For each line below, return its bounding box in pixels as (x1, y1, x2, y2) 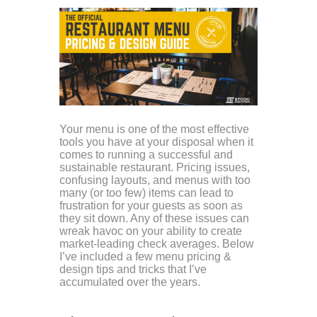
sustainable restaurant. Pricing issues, (59, 161, 250, 173)
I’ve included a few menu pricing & (59, 250, 231, 263)
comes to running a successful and (59, 148, 233, 161)
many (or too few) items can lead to (59, 186, 234, 199)
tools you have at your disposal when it (59, 135, 253, 148)
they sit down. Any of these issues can (59, 212, 249, 224)
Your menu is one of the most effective (59, 122, 249, 135)
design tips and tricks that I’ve (59, 263, 207, 275)
